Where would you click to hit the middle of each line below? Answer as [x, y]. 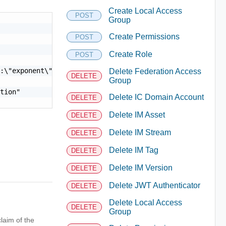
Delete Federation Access [155, 71]
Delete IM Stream [140, 132]
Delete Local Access [145, 202]
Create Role [130, 54]
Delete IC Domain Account [156, 97]
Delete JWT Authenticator [154, 185]
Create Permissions [144, 37]
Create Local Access [146, 11]
